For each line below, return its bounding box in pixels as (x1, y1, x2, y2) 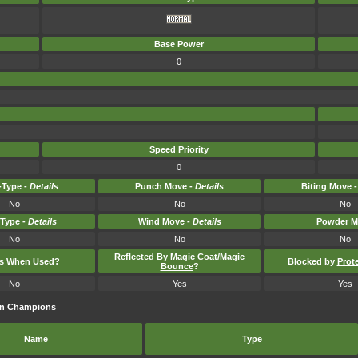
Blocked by (287, 257, 337, 266)
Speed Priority (149, 145, 209, 154)
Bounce (160, 261, 193, 271)
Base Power (153, 39, 204, 49)
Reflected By (114, 252, 170, 261)
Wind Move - (137, 217, 193, 226)
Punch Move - (135, 181, 195, 191)
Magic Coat (170, 252, 217, 261)
